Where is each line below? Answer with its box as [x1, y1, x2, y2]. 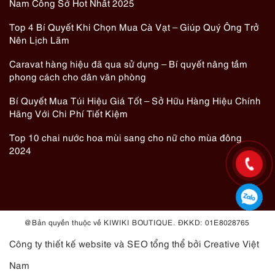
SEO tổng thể [127, 237, 185, 250]
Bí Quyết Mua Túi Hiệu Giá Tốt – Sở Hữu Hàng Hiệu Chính [9, 94, 261, 107]
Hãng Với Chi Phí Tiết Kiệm [9, 107, 128, 120]
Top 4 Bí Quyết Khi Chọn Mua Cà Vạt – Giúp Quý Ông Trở [9, 20, 259, 33]
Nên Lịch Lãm [9, 33, 69, 46]
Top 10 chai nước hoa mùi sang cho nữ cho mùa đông [9, 131, 242, 144]
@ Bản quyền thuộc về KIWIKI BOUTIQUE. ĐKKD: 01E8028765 [23, 217, 252, 228]
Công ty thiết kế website [9, 237, 112, 250]
